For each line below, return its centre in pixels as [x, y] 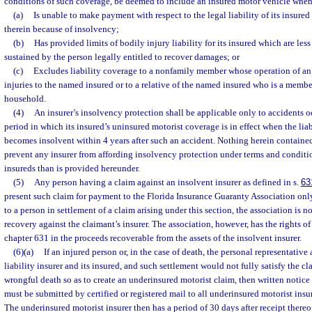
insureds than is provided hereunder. [72, 168]
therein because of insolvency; [62, 29]
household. [25, 99]
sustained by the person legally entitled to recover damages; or [122, 57]
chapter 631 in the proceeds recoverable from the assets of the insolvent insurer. [153, 238]
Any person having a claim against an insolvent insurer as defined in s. [167, 182]
